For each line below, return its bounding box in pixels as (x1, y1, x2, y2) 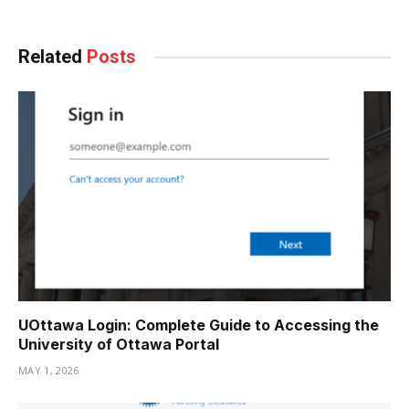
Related (18, 46, 87, 68)
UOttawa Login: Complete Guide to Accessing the (18, 315, 379, 334)
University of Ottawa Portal (18, 334, 219, 353)
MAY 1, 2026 (18, 362, 79, 377)
